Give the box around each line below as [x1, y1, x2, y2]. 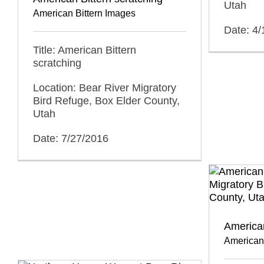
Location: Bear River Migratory [33, 82, 176, 94]
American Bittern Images [33, 8, 136, 18]
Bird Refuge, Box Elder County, [33, 95, 180, 107]
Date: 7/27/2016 [33, 133, 108, 144]
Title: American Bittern [33, 44, 136, 56]
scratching [33, 57, 81, 69]
